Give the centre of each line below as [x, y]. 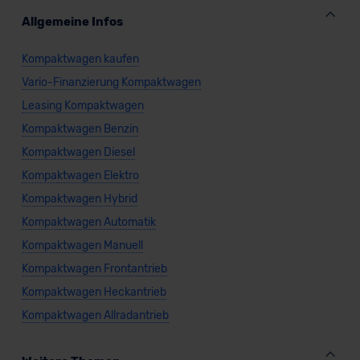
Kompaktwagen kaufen [80, 59]
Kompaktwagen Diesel [78, 152]
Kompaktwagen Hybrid [79, 198]
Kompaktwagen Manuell [82, 245]
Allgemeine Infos [72, 21]
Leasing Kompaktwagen [82, 105]
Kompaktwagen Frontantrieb [94, 268]
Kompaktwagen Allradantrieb [95, 315]
